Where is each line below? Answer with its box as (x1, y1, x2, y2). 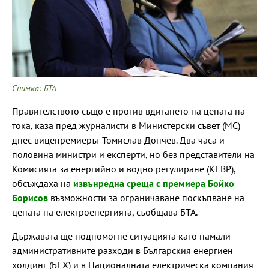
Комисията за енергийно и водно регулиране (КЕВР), (12, 162, 235, 175)
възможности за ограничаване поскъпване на (48, 191, 244, 204)
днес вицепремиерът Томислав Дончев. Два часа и (12, 133, 225, 146)
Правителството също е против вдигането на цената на (12, 104, 245, 117)
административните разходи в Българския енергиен (12, 244, 233, 256)
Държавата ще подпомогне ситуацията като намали (12, 229, 231, 242)
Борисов (12, 191, 48, 204)
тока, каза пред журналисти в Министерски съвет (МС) (12, 119, 240, 131)
